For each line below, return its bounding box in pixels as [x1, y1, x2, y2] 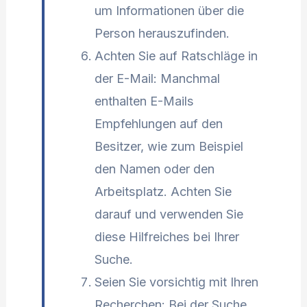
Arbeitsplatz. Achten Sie [94, 184, 232, 199]
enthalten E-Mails [94, 93, 194, 108]
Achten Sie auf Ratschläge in [94, 48, 258, 63]
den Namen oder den [94, 161, 214, 176]
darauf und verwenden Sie [94, 206, 243, 221]
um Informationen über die [94, 3, 244, 18]
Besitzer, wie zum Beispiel [94, 138, 243, 153]
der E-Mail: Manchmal [94, 71, 220, 86]
